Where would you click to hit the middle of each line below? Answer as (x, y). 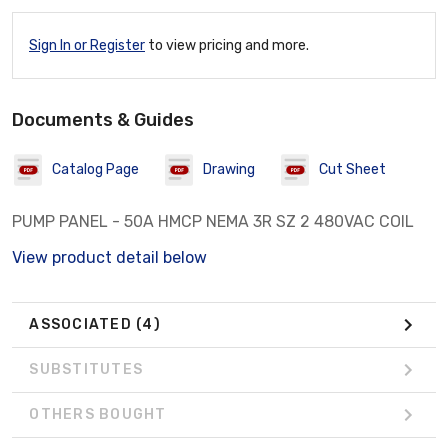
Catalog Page (95, 170)
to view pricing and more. (227, 45)
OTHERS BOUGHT (98, 415)
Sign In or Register (87, 45)
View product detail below (109, 257)
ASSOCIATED (82, 325)
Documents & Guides (103, 119)
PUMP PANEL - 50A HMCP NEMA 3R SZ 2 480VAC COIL (213, 221)
